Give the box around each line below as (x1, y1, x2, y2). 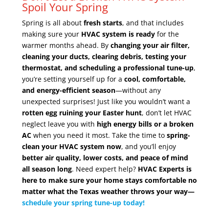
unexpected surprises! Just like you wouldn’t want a (22, 96, 190, 106)
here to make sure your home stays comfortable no (22, 175, 197, 185)
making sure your (22, 29, 81, 39)
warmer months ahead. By (22, 40, 110, 50)
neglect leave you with (22, 119, 97, 129)
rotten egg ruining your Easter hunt (22, 108, 142, 117)
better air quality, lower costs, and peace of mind (22, 153, 188, 162)
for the (154, 29, 179, 39)
